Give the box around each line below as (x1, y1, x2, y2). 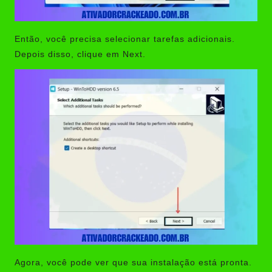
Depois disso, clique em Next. (15, 50, 146, 59)
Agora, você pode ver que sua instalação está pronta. (15, 258, 252, 268)
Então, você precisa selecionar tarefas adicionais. (15, 35, 235, 44)
